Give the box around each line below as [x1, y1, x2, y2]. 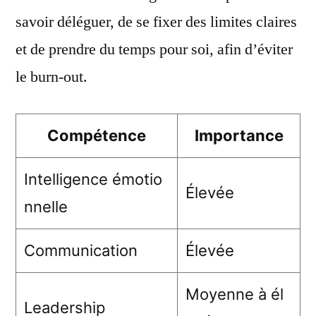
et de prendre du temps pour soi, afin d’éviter [16, 39, 293, 59]
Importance [194, 126, 284, 145]
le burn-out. [16, 67, 87, 87]
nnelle [24, 197, 68, 216]
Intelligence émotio [24, 170, 162, 188]
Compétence [47, 126, 146, 145]
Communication [24, 241, 138, 260]
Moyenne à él [186, 285, 284, 303]
